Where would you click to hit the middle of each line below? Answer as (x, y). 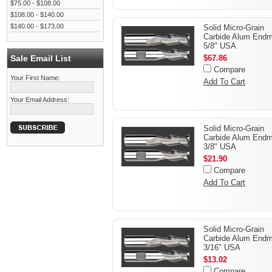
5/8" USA (220, 46)
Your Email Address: (40, 100)
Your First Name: (35, 78)
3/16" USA (222, 247)
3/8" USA (220, 147)
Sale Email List (41, 58)
